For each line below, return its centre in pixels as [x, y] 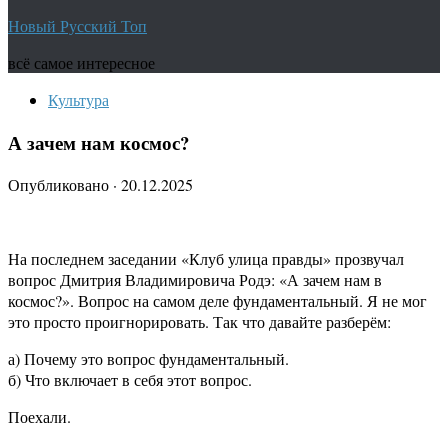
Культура [78, 99]
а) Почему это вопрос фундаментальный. [148, 359]
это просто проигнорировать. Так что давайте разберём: [199, 322]
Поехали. [39, 417]
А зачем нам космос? [98, 142]
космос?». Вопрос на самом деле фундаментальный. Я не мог [217, 301]
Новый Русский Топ [77, 25]
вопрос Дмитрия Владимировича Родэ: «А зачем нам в [195, 280]
